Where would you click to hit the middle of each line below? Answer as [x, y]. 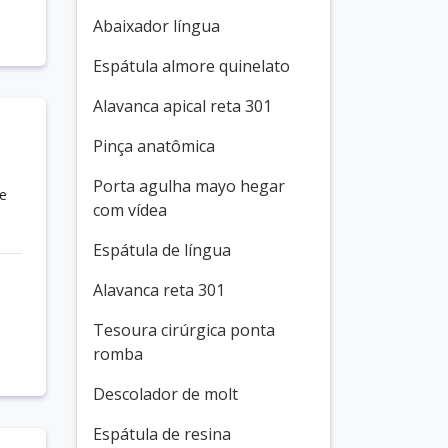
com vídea [130, 210]
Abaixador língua [156, 26]
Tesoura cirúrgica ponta [184, 330]
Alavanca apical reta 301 [182, 106]
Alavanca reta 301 [159, 290]
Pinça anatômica [154, 146]
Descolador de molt [165, 394]
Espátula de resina [162, 434]
